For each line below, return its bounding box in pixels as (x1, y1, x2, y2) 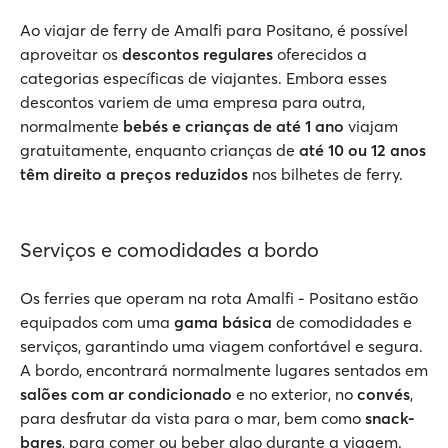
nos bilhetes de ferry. (248, 164, 403, 184)
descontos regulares (122, 44, 273, 64)
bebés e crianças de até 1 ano (123, 116, 344, 136)
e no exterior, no (236, 384, 357, 404)
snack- (365, 408, 415, 428)
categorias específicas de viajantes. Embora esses (20, 68, 387, 88)
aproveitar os (20, 44, 122, 64)
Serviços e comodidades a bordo (20, 237, 319, 262)
